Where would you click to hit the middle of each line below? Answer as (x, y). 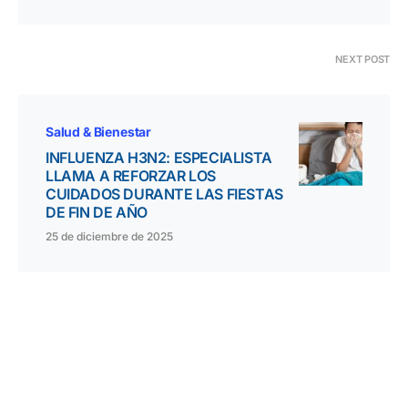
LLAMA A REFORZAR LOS (131, 175)
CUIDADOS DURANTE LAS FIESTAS (164, 194)
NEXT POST (362, 59)
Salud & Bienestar (99, 131)
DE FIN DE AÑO (97, 212)
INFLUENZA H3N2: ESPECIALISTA (159, 157)
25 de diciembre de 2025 (109, 236)
